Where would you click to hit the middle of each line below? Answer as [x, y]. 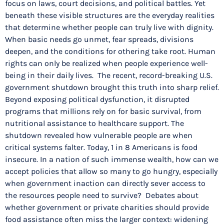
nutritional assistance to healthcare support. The [94, 123]
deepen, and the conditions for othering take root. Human [110, 51]
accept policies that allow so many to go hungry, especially [111, 171]
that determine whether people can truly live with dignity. [109, 27]
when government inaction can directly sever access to [105, 183]
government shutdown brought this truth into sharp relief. [112, 87]
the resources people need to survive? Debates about [102, 195]
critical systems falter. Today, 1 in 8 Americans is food [101, 147]
